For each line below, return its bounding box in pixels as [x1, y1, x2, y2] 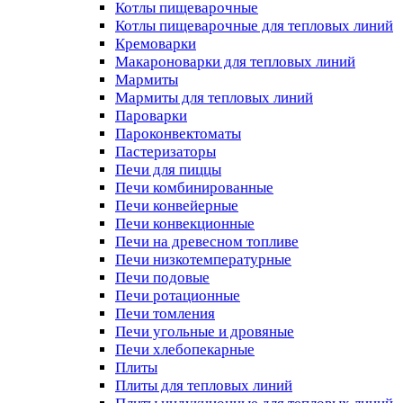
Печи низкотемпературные [115, 250, 291, 268]
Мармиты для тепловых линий [115, 88, 313, 106]
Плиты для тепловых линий [115, 376, 292, 394]
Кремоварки [115, 34, 196, 52]
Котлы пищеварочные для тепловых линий [115, 16, 393, 34]
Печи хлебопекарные [115, 340, 255, 358]
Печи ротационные [115, 286, 240, 304]
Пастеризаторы [115, 142, 216, 160]
